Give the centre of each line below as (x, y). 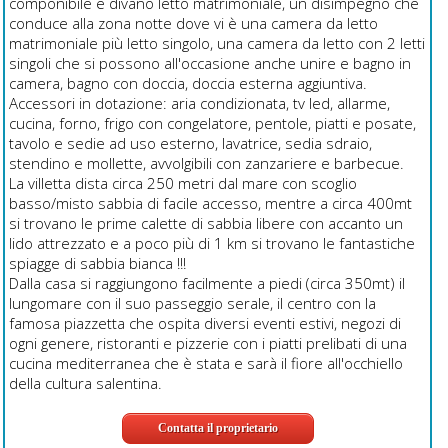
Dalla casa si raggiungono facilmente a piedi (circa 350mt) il (206, 283)
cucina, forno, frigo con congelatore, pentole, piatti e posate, (212, 123)
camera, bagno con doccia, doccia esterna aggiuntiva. (187, 83)
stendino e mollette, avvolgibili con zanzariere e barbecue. (206, 163)
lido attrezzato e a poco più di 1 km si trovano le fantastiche (211, 243)
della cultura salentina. (85, 383)
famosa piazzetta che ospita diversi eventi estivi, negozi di (204, 323)
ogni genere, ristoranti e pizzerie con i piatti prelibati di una (207, 343)
